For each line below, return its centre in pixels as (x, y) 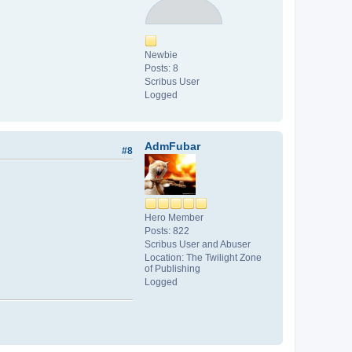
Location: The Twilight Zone (203, 257)
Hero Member (174, 217)
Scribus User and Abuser (198, 244)
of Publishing (172, 268)
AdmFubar (172, 146)
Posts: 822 (167, 231)
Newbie (161, 55)
